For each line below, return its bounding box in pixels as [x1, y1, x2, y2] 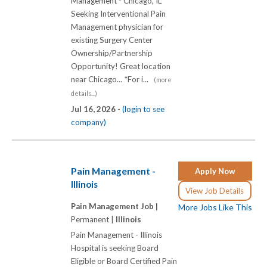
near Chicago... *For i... [71, 74, 154, 85]
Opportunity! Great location [71, 61, 170, 72]
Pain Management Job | [71, 201, 158, 212]
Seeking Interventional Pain [71, 9, 166, 19]
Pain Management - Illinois [71, 230, 162, 240]
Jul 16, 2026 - [71, 104, 122, 114]
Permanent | [71, 215, 116, 225]
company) [71, 117, 106, 128]
